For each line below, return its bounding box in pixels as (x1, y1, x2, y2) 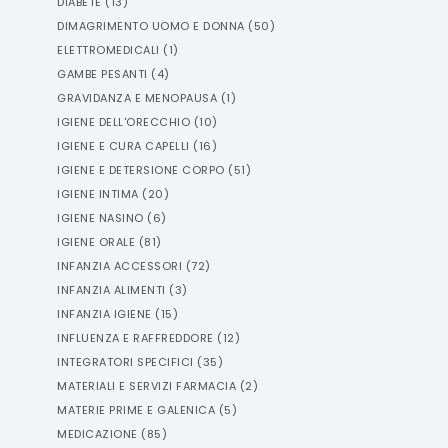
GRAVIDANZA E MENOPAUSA (57, 90, 217, 106)
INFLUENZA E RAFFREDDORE (57, 330, 214, 346)
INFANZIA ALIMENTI (57, 282, 166, 298)
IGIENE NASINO (57, 210, 144, 226)
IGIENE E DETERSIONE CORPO (57, 162, 225, 178)
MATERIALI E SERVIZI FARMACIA (57, 378, 236, 394)
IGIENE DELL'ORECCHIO (57, 114, 190, 130)
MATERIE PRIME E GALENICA (57, 402, 215, 418)
